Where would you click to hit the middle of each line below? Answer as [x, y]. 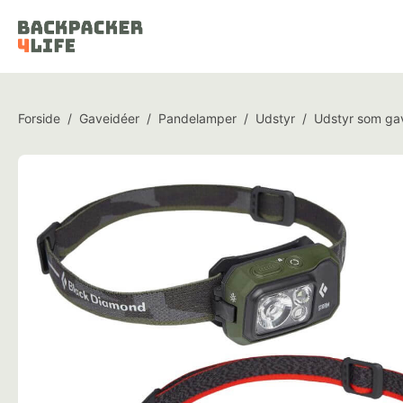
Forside [39, 118]
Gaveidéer [109, 118]
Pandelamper [197, 118]
